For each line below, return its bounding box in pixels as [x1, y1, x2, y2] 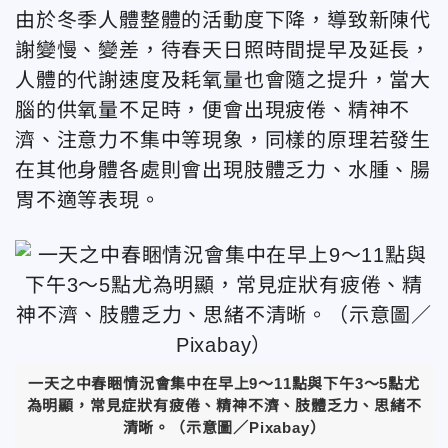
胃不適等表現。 [15, 188, 161, 211]
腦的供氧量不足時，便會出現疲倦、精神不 [15, 98, 411, 121]
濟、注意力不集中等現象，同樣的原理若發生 [15, 128, 431, 151]
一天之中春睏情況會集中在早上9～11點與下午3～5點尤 [28, 374, 420, 392]
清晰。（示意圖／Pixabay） [122, 418, 326, 436]
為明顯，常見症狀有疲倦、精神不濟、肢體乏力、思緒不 [26, 396, 422, 414]
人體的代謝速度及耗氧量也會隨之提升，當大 [15, 68, 431, 91]
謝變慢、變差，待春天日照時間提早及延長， [15, 38, 431, 61]
